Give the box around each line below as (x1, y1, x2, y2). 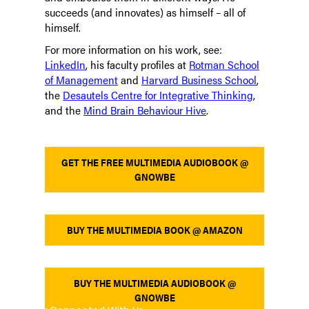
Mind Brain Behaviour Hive (83, 102, 207, 119)
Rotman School (189, 57, 260, 73)
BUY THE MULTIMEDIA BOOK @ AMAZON (66, 222, 243, 237)
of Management (45, 72, 119, 88)
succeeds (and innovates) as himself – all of (45, 4, 246, 21)
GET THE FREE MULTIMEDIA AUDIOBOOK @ (61, 155, 248, 170)
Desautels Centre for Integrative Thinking (63, 87, 254, 103)
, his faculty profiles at (86, 57, 190, 73)
